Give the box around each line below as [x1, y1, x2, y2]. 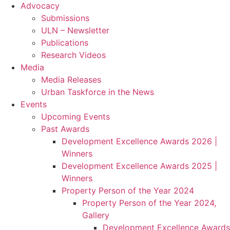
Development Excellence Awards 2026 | [62, 136, 217, 146]
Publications [41, 37, 88, 48]
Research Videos [41, 50, 106, 60]
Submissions [41, 13, 89, 23]
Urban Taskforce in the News [41, 87, 154, 97]
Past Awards [41, 124, 89, 134]
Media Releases [41, 74, 101, 85]
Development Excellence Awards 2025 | [62, 161, 217, 171]
